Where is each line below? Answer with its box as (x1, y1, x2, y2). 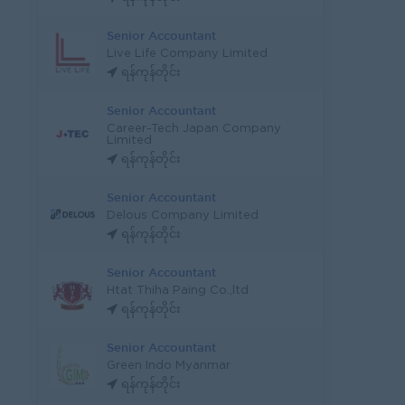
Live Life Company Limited (107, 49, 268, 59)
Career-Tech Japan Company (107, 124, 281, 134)
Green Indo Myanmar (107, 361, 231, 371)
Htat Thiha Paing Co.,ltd (107, 286, 249, 296)
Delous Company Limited (107, 211, 259, 221)
